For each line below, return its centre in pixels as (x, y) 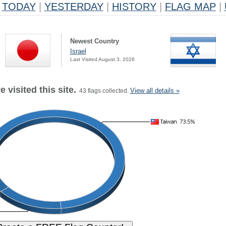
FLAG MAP (190, 7)
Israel (78, 51)
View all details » (155, 91)
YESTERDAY (74, 7)
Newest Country (94, 41)
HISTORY (134, 7)
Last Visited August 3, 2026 (102, 59)
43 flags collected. (103, 91)
